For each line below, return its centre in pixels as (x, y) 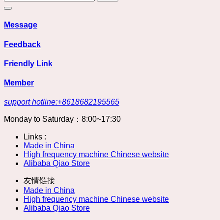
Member (19, 83)
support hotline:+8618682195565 (62, 102)
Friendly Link (28, 63)
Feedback (22, 44)
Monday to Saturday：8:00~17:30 (62, 119)
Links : (35, 137)
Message (21, 25)
